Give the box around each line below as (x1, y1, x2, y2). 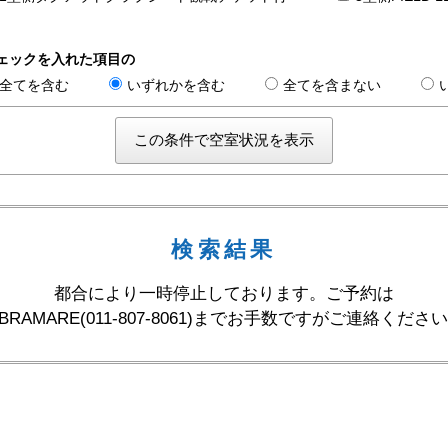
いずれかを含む (127, 77, 226, 94)
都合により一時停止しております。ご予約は (54, 284, 394, 303)
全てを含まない (283, 77, 382, 94)
